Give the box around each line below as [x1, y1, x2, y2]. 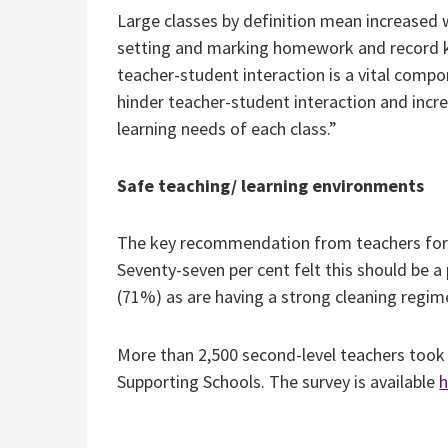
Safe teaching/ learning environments [117, 173, 425, 197]
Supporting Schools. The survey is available [117, 369, 440, 393]
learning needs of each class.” [117, 116, 338, 140]
